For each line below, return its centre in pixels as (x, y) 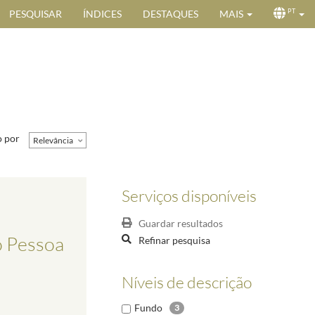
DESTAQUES (171, 14)
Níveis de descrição (187, 282)
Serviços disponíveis (189, 195)
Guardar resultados (181, 224)
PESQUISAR (36, 14)
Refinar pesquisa (174, 240)
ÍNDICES (102, 14)
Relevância (53, 140)
